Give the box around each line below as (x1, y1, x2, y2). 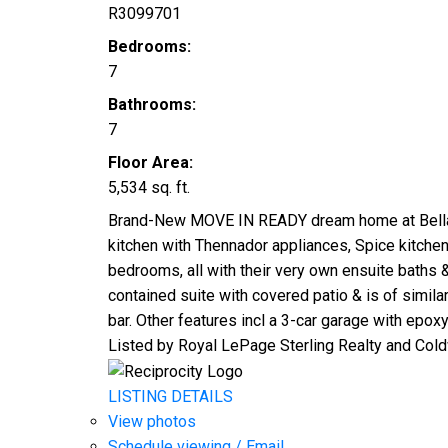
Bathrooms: (107, 95, 196, 115)
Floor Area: (107, 153, 193, 173)
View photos (107, 412, 196, 432)
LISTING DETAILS (107, 387, 233, 407)
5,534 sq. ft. (107, 178, 190, 198)
